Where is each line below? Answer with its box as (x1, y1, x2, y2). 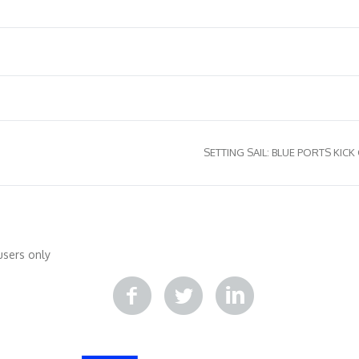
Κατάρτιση (58, 228, 111, 242)
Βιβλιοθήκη (127, 228, 183, 242)
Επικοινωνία (256, 228, 317, 242)
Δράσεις (200, 228, 240, 242)
